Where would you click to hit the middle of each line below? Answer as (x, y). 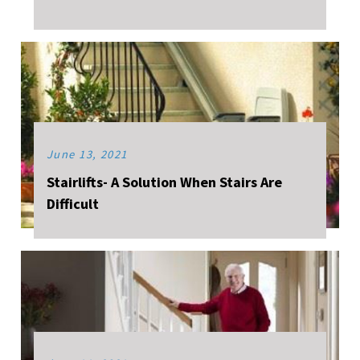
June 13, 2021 (87, 155)
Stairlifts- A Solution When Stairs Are (164, 182)
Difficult (72, 204)
